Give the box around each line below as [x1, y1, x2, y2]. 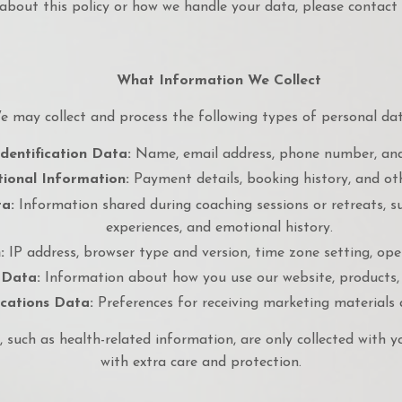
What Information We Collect [117, 74, 321, 89]
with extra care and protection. [100, 355, 301, 371]
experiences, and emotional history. [105, 220, 333, 235]
